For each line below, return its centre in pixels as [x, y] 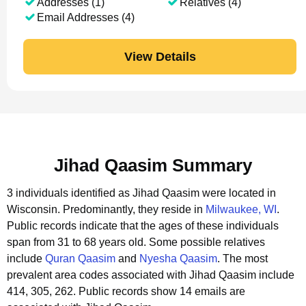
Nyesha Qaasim [178, 259]
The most [245, 259]
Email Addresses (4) [86, 17]
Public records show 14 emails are [162, 291]
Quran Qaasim [80, 259]
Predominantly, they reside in [134, 209]
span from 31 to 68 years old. [78, 242]
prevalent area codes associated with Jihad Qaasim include [151, 275]
